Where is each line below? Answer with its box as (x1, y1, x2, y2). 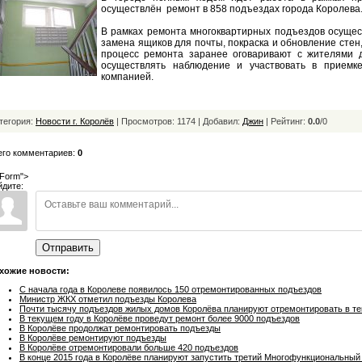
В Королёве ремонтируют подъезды (19, 332, 166, 343)
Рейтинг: (271, 116, 308, 126)
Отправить (42, 242, 94, 254)
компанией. (101, 71, 154, 82)
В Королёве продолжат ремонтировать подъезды (19, 322, 221, 333)
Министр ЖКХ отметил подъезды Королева (19, 293, 196, 304)
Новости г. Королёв (36, 116, 114, 126)
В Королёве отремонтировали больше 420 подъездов (19, 342, 238, 352)
